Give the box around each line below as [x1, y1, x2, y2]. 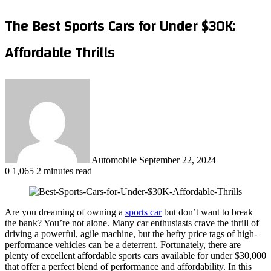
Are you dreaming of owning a [5, 206, 125, 217]
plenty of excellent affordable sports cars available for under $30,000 [5, 250, 266, 261]
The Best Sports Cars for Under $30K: [5, 13, 235, 40]
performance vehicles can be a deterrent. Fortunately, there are [5, 239, 241, 250]
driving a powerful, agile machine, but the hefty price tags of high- [5, 228, 257, 239]
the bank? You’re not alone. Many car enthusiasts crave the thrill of [5, 217, 259, 228]
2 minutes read [36, 165, 92, 176]
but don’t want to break [162, 206, 253, 217]
